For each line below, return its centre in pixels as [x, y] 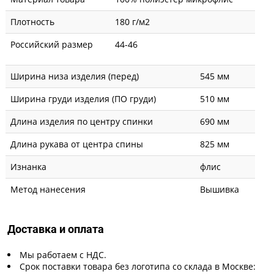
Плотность [32, 21]
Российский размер [52, 44]
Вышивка [220, 189]
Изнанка [28, 166]
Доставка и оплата [56, 229]
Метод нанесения [48, 189]
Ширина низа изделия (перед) [75, 76]
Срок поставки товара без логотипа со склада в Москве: [138, 266]
